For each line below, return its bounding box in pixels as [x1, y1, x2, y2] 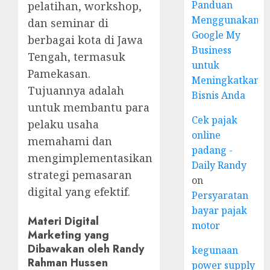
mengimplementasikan [28, 150, 152, 165]
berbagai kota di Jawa [28, 32, 143, 47]
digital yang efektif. [28, 184, 130, 199]
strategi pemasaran [28, 167, 132, 182]
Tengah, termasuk [28, 49, 125, 64]
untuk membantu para [28, 99, 149, 115]
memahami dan [28, 133, 112, 148]
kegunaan [192, 243, 239, 257]
